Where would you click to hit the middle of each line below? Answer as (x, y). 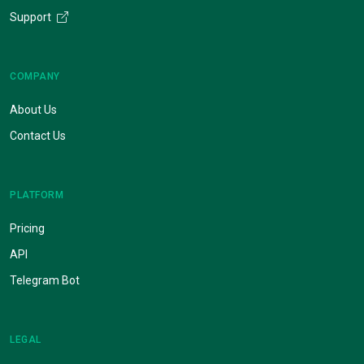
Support (32, 17)
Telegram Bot (45, 280)
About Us (33, 109)
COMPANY (35, 76)
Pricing (27, 228)
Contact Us (38, 135)
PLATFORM (37, 195)
